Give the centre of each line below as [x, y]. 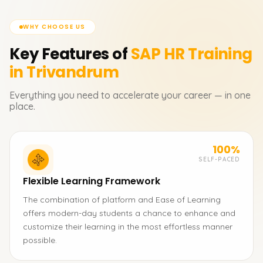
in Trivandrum [64, 72]
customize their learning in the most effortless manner [128, 227]
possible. [40, 240]
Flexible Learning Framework [92, 181]
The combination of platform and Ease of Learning [122, 200]
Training [220, 54]
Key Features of [69, 54]
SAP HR [158, 54]
